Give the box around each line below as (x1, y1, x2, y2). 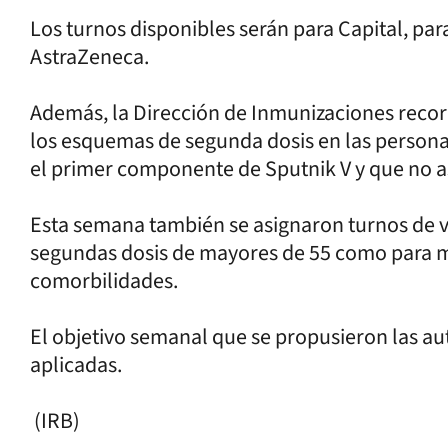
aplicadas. (30, 348, 122, 381)
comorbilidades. (30, 264, 182, 297)
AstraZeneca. (30, 40, 149, 73)
